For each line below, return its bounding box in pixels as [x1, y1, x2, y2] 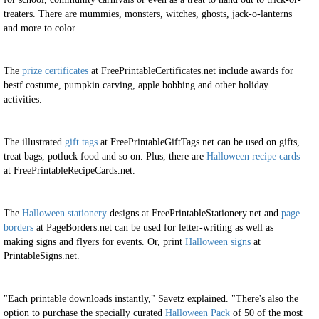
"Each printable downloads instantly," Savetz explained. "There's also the [4, 293, 298, 304]
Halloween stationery [22, 208, 107, 219]
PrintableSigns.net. [4, 251, 80, 261]
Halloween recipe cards [206, 151, 300, 162]
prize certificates [22, 66, 88, 76]
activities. [4, 94, 42, 105]
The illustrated [4, 137, 65, 147]
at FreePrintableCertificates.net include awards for [88, 66, 293, 76]
